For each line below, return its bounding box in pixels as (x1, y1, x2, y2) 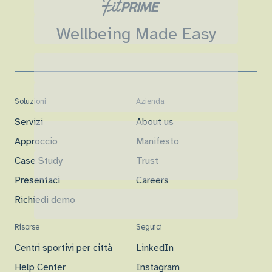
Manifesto (136, 135, 179, 148)
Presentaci (15, 174, 60, 186)
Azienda (136, 96, 165, 106)
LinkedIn (136, 241, 174, 254)
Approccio (15, 135, 58, 148)
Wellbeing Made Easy (56, 22, 216, 44)
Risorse (15, 222, 39, 232)
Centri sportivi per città (15, 241, 112, 254)
